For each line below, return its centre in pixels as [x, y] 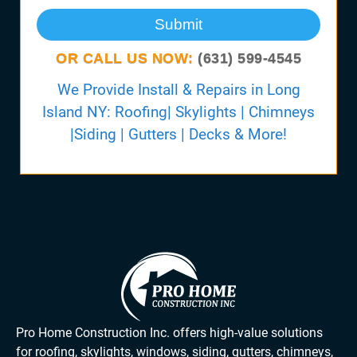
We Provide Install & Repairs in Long [178, 90]
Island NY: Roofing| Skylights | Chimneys [178, 112]
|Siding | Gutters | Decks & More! [178, 135]
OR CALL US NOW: [127, 58]
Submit [178, 25]
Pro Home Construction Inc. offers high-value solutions [169, 332]
